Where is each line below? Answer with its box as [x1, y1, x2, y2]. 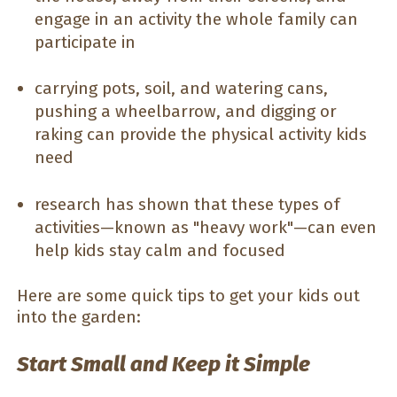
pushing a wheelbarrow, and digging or [35, 101, 337, 122]
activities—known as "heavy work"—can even [35, 216, 377, 237]
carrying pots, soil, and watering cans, [35, 78, 328, 99]
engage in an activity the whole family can [35, 8, 358, 29]
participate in [35, 31, 136, 52]
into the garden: [17, 307, 141, 328]
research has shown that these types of [35, 193, 340, 214]
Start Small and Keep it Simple [17, 351, 310, 377]
